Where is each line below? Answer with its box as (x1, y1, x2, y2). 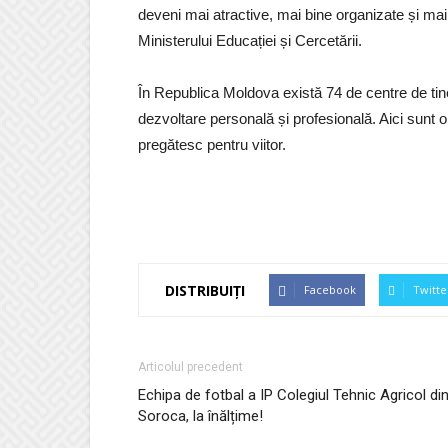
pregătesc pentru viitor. (138, 136, 286, 153)
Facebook (304, 282, 356, 297)
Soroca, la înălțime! (138, 407, 263, 425)
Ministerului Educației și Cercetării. (138, 32, 366, 49)
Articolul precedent (138, 360, 243, 374)
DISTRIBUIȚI (165, 280, 245, 300)
